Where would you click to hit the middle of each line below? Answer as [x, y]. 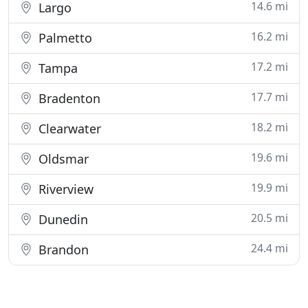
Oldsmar [62, 159]
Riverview [64, 189]
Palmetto [64, 38]
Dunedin [62, 219]
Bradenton [68, 98]
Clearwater [68, 129]
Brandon [62, 250]
